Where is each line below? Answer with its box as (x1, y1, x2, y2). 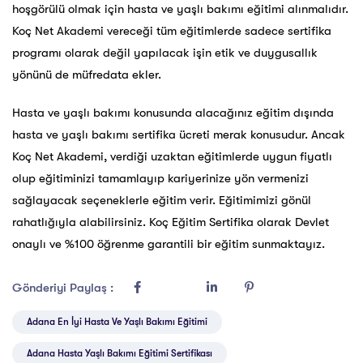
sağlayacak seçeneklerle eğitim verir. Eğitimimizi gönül (12, 193, 311, 208)
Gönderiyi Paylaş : (12, 280, 117, 296)
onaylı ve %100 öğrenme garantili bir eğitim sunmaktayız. (12, 237, 325, 252)
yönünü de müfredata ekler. (12, 67, 161, 83)
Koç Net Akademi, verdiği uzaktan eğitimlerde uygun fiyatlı (12, 149, 332, 164)
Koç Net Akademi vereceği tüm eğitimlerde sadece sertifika (12, 23, 331, 39)
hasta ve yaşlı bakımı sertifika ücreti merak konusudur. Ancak (12, 127, 345, 143)
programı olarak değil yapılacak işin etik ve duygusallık (12, 45, 318, 61)
